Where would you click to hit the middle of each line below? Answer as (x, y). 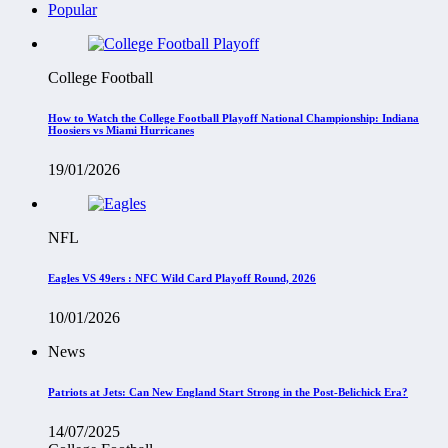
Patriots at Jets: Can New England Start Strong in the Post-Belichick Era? (228, 391)
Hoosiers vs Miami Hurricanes (121, 129)
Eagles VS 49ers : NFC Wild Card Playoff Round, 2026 (182, 277)
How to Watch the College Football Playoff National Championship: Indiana (233, 117)
